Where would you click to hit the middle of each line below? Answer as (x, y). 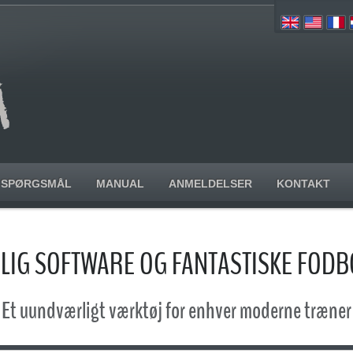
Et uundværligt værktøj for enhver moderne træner (176, 311)
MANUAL (120, 184)
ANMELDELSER (210, 184)
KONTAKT (303, 184)
